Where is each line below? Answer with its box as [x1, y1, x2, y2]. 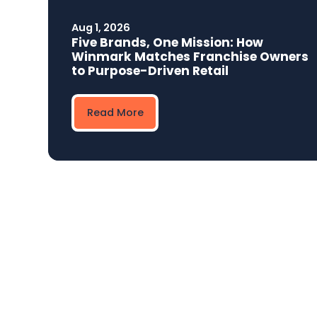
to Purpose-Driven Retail [71, 62, 229, 79]
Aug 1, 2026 [71, 20, 131, 35]
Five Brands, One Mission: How [71, 33, 264, 51]
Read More [86, 105, 144, 120]
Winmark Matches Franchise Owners [71, 47, 309, 65]
